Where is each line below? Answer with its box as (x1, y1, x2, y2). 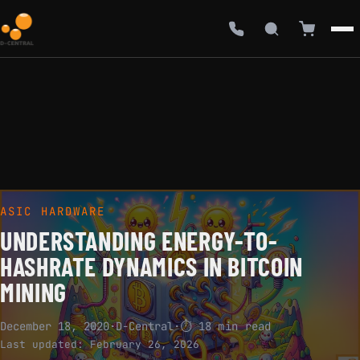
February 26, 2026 (90, 337, 199, 351)
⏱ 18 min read (180, 319, 272, 333)
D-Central (116, 319, 174, 333)
